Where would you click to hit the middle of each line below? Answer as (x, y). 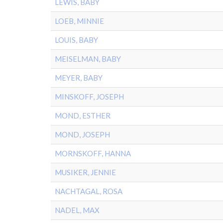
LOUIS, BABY (76, 40)
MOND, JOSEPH (82, 134)
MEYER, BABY (79, 78)
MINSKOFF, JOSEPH (89, 97)
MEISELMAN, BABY (88, 59)
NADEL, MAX (77, 210)
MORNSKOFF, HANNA (93, 153)
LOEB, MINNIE (79, 21)
